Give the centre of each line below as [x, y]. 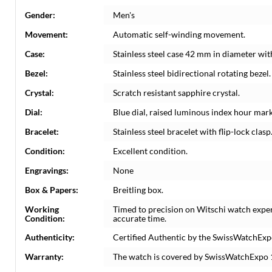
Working [42, 209]
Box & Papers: [52, 190]
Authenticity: [50, 237]
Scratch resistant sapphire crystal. [176, 93]
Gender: [40, 15]
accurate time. [140, 218]
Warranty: [44, 257]
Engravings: [47, 170]
